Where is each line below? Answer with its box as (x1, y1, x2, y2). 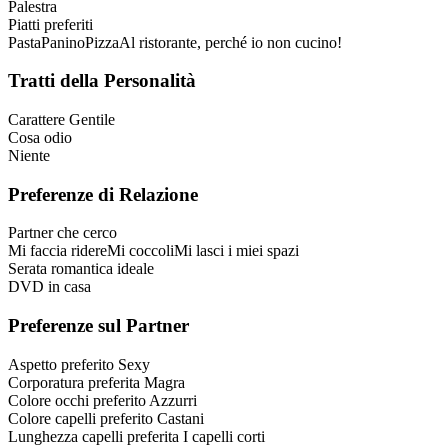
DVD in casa (8, 278, 91, 296)
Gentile (69, 110, 115, 128)
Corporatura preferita (8, 373, 140, 391)
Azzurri (149, 391, 197, 409)
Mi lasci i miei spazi (174, 242, 299, 260)
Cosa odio (8, 128, 72, 146)
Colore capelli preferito (8, 409, 153, 427)
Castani (157, 409, 204, 427)
